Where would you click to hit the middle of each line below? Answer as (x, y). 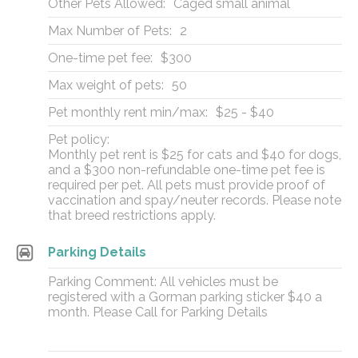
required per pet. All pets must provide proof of (187, 185)
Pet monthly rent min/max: (128, 112)
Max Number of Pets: (110, 31)
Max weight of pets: (106, 85)
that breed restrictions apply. (132, 215)
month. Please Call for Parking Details (158, 312)
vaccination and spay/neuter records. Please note (195, 200)
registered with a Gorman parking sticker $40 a (185, 297)
